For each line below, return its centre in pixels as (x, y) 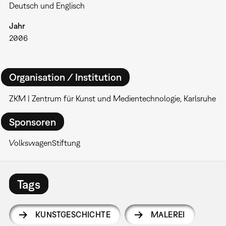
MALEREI (168, 215)
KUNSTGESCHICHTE (73, 215)
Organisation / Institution (65, 77)
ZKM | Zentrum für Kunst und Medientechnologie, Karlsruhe (112, 98)
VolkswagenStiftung (44, 143)
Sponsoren (32, 122)
